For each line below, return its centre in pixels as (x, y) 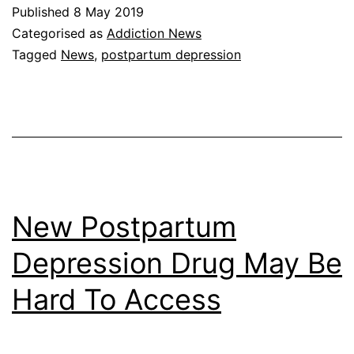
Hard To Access (117, 300)
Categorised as (59, 34)
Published (43, 12)
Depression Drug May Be (177, 264)
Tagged (36, 55)
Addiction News (154, 34)
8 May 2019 (109, 12)
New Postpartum (124, 227)
